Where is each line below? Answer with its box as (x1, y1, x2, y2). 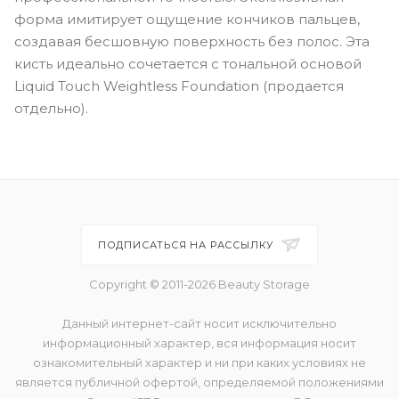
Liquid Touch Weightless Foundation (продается (14, 77, 344, 94)
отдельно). (14, 99, 88, 117)
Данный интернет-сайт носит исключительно (62, 316, 337, 330)
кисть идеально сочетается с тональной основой (14, 54, 362, 72)
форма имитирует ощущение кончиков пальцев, (14, 10, 360, 28)
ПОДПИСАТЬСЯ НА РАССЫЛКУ (97, 239, 278, 251)
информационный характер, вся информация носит (43, 336, 356, 350)
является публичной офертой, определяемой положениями (15, 375, 384, 389)
